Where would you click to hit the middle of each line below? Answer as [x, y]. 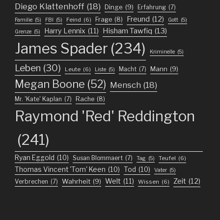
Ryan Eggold [35, 158]
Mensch [125, 85]
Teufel [167, 158]
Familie [24, 20]
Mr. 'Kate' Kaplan [38, 99]
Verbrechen [31, 181]
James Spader [61, 48]
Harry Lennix [65, 31]
